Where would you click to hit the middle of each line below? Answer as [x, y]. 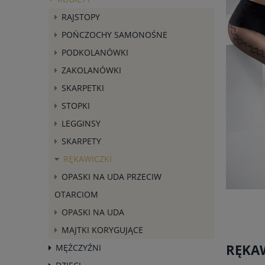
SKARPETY [81, 141]
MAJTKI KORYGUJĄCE [102, 230]
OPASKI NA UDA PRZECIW [112, 176]
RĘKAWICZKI [88, 159]
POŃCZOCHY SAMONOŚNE [114, 34]
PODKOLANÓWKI [95, 52]
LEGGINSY [81, 123]
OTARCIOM [76, 194]
